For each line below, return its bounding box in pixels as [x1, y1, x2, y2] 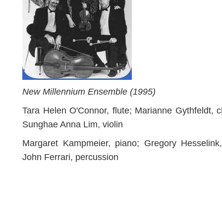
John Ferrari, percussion [22, 152, 118, 162]
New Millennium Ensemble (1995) [22, 87, 156, 97]
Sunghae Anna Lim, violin [22, 119, 123, 129]
